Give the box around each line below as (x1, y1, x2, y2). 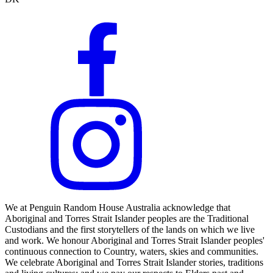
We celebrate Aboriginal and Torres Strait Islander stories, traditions (5, 257, 263, 268)
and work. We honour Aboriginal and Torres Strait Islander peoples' (5, 235, 264, 246)
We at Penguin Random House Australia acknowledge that (5, 202, 230, 213)
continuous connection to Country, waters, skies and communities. (5, 246, 258, 257)
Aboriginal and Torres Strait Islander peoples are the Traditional (5, 213, 249, 224)
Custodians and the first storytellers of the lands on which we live (5, 224, 255, 235)
